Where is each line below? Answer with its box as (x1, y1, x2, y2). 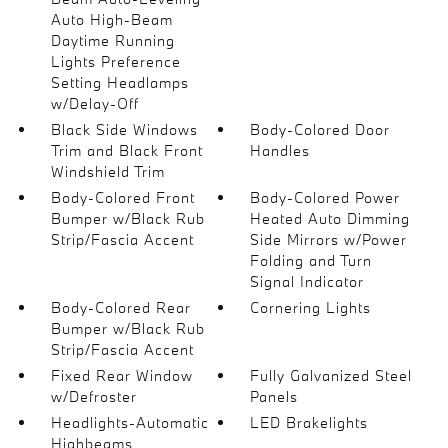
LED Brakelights (250, 412, 369, 432)
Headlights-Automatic (50, 412, 209, 432)
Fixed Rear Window (50, 365, 193, 385)
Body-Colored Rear (50, 297, 191, 317)
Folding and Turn (250, 250, 373, 270)
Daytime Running (50, 30, 175, 50)
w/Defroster (50, 386, 137, 406)
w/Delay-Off (50, 93, 139, 113)
